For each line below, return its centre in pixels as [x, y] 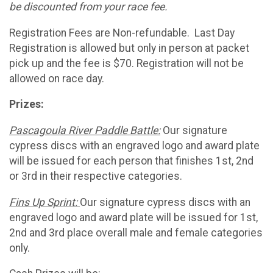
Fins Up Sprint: [44, 202]
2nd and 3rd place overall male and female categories [136, 232]
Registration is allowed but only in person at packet [129, 48]
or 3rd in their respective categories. [96, 176]
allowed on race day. [57, 78]
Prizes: [27, 105]
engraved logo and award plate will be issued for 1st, [133, 217]
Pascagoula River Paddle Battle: [85, 130]
